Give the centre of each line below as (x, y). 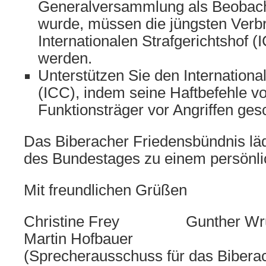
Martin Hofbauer (78, 238)
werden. (65, 58)
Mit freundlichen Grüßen (105, 190)
